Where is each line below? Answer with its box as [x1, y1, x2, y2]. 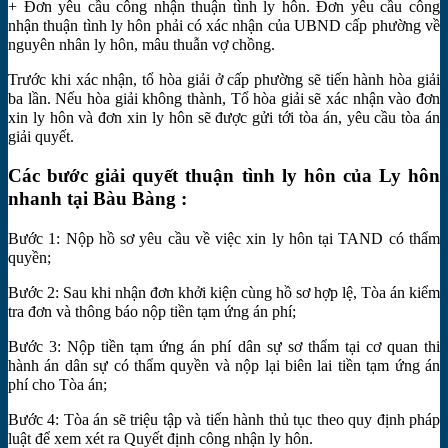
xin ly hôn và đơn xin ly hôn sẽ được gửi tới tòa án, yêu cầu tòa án [8, 108, 440, 126]
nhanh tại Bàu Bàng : [8, 188, 187, 210]
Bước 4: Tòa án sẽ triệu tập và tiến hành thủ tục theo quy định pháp [8, 411, 440, 429]
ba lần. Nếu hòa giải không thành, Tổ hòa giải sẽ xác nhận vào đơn [8, 89, 440, 107]
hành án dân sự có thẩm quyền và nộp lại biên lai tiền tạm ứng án [8, 357, 440, 375]
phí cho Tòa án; [8, 376, 107, 394]
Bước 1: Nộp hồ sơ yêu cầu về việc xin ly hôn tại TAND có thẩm [8, 230, 440, 248]
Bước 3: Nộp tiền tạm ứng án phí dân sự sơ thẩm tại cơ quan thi [8, 338, 440, 356]
